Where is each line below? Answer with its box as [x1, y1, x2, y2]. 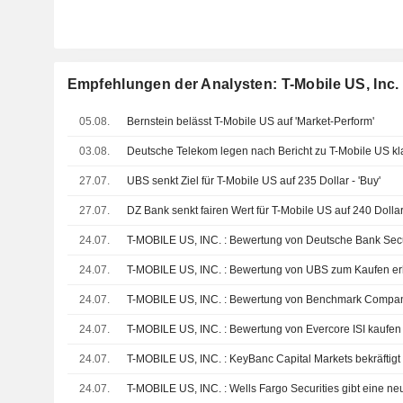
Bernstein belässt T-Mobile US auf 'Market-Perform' [127, 115, 375, 128]
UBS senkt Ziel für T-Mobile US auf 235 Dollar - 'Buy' [127, 175, 381, 187]
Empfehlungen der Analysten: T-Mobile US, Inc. [67, 76, 399, 92]
